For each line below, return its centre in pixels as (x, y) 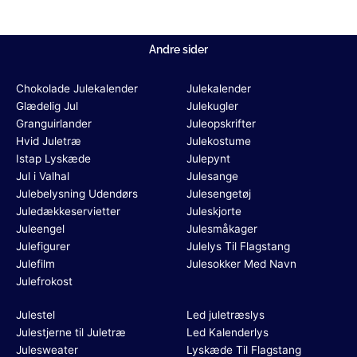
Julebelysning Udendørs (77, 194)
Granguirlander (54, 124)
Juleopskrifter (221, 124)
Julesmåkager (222, 229)
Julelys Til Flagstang (238, 246)
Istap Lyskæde (53, 159)
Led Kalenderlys (228, 332)
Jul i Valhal (43, 176)
